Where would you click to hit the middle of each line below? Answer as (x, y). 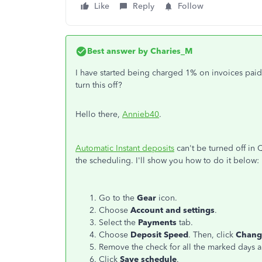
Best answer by (118, 51)
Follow (191, 6)
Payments (158, 223)
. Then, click (212, 235)
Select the (118, 223)
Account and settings (173, 210)
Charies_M (170, 51)
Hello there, (99, 114)
